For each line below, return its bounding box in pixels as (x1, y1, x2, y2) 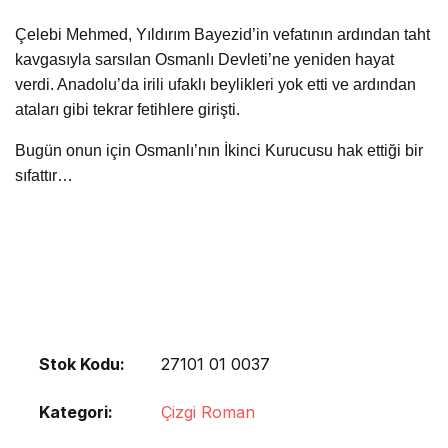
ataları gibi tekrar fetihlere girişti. (15, 101, 240, 118)
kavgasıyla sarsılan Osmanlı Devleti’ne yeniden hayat (15, 51, 394, 68)
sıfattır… (15, 167, 73, 184)
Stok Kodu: (39, 354, 125, 374)
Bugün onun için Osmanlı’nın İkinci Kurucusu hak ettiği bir (15, 142, 423, 159)
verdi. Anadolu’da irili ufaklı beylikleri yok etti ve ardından (15, 76, 416, 93)
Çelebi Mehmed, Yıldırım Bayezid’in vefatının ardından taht (15, 26, 430, 43)
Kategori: (39, 402, 113, 422)
